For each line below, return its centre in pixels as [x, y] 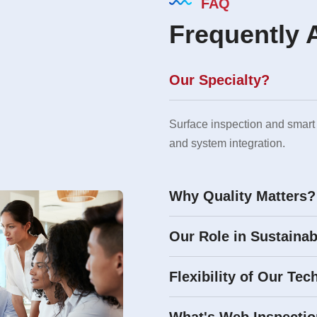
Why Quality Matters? [242, 196]
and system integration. [227, 143]
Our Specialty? [219, 80]
